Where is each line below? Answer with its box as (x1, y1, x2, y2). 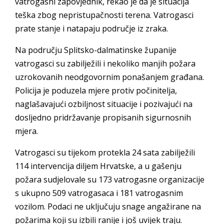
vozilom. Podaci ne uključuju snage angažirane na (15, 200, 201, 212)
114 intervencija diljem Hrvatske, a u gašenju (15, 160, 181, 171)
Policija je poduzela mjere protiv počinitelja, (15, 84, 177, 96)
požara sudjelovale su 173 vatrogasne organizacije (15, 173, 204, 185)
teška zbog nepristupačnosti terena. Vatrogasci (15, 9, 193, 20)
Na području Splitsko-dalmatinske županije (15, 44, 176, 55)
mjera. (15, 125, 38, 136)
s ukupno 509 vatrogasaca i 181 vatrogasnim (15, 187, 183, 198)
